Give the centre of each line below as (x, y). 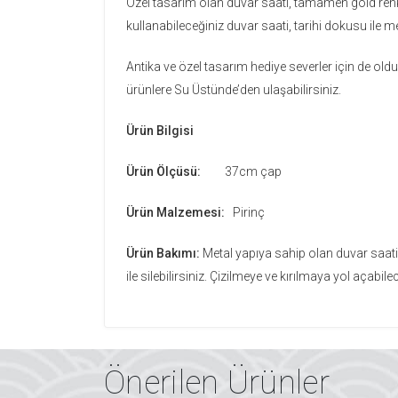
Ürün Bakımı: (163, 253)
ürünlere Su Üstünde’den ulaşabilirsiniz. (234, 90)
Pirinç (249, 212)
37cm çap (253, 171)
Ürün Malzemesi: (179, 212)
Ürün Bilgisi (160, 131)
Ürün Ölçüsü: (175, 171)
